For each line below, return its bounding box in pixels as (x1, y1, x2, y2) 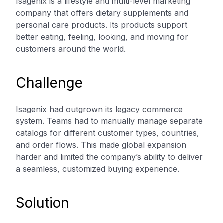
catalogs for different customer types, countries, (16, 128, 199, 138)
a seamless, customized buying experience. (16, 164, 179, 174)
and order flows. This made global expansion (16, 140, 186, 150)
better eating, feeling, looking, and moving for (16, 32, 188, 42)
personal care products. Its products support (16, 20, 187, 30)
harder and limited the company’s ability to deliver (16, 152, 203, 162)
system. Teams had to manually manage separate (16, 116, 203, 126)
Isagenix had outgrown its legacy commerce (16, 104, 183, 114)
